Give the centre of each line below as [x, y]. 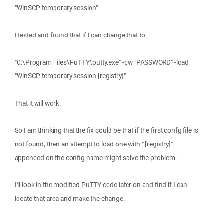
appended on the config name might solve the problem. [96, 158]
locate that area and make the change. [70, 199]
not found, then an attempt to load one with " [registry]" [94, 144]
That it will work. [38, 103]
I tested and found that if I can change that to [80, 35]
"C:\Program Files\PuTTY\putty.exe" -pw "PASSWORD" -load [102, 62]
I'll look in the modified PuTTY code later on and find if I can [101, 185]
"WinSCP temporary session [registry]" [70, 76]
